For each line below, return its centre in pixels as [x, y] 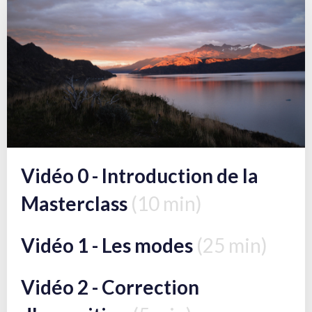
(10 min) [166, 204]
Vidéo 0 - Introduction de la [140, 176]
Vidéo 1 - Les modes [109, 245]
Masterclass [76, 204]
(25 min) [232, 245]
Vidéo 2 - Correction [110, 287]
